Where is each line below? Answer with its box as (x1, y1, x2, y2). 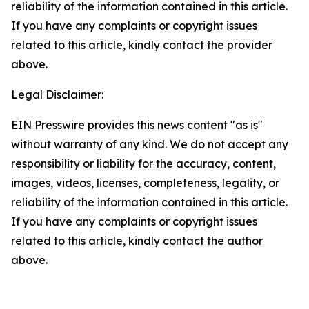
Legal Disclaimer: (11, 88, 103, 101)
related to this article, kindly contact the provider (11, 38, 272, 52)
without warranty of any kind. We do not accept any (11, 137, 288, 151)
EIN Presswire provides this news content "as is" (11, 118, 263, 132)
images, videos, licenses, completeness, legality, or (11, 176, 279, 190)
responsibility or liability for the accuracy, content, (11, 157, 276, 170)
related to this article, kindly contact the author (11, 234, 263, 248)
